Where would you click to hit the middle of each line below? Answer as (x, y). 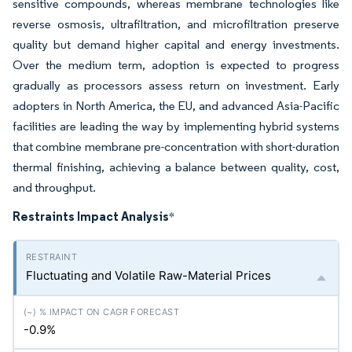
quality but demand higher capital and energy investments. (176, 44)
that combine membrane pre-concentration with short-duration (176, 147)
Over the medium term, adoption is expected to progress (176, 65)
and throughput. (54, 187)
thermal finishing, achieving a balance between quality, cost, (176, 167)
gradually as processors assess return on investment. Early (176, 85)
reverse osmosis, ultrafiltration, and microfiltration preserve (176, 24)
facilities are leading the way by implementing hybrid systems (176, 126)
